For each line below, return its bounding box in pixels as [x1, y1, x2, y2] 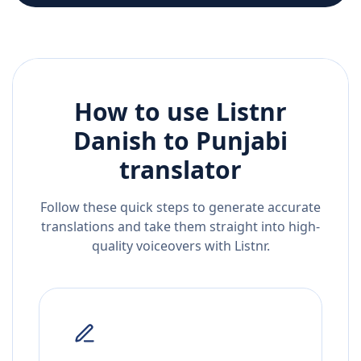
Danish [73, 124, 157, 158]
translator [119, 153, 242, 187]
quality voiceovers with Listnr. [91, 237, 270, 255]
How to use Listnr [74, 95, 287, 129]
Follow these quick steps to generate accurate [40, 198, 321, 217]
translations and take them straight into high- [41, 218, 320, 236]
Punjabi [196, 124, 288, 158]
